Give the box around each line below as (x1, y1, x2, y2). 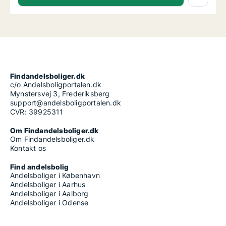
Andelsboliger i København (10, 171, 100, 180)
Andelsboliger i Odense (10, 198, 89, 207)
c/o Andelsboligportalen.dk (10, 80, 102, 89)
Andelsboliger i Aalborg (10, 189, 89, 198)
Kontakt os (10, 144, 46, 153)
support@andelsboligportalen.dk (10, 98, 121, 107)
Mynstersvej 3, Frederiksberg (10, 89, 110, 98)
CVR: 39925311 (10, 107, 64, 117)
